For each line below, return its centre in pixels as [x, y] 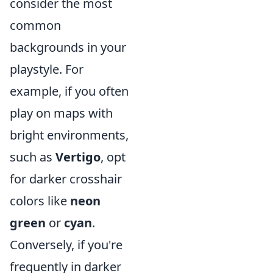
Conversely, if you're [66, 245]
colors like [40, 201]
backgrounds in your [68, 47]
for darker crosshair [66, 179]
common [35, 25]
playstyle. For [47, 69]
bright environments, [69, 135]
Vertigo [78, 157]
